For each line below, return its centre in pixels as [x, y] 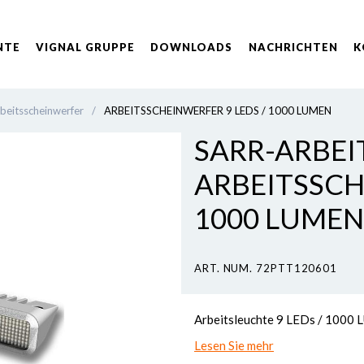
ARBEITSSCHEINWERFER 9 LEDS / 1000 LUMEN [218, 110]
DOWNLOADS [192, 47]
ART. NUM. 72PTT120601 [266, 268]
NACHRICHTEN [293, 47]
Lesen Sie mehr [234, 345]
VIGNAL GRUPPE [86, 47]
